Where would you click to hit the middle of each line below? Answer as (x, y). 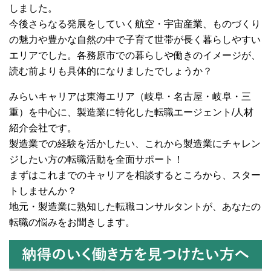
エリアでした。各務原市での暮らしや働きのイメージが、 (135, 55)
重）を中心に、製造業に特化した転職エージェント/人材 (131, 112)
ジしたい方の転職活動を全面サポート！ (96, 159)
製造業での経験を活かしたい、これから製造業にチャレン (135, 143)
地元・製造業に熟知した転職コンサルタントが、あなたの (135, 206)
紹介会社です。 (43, 128)
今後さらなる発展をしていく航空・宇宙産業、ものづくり (135, 24)
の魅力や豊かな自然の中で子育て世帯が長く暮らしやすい (135, 39)
